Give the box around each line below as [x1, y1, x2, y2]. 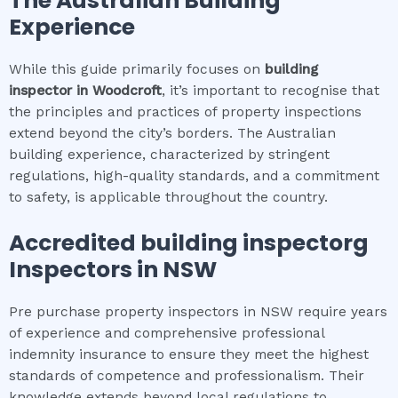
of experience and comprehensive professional [9, 324, 324, 341]
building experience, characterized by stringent [9, 147, 330, 163]
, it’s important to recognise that [162, 83, 379, 99]
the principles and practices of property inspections [9, 104, 362, 121]
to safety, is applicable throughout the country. [9, 189, 328, 206]
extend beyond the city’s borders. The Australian [9, 125, 336, 142]
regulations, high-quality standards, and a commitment [9, 168, 379, 185]
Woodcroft [92, 83, 162, 99]
